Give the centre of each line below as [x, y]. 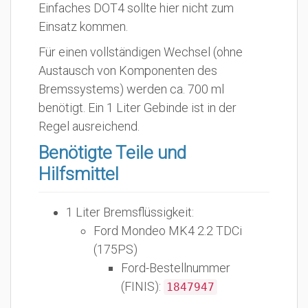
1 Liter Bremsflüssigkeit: [130, 212]
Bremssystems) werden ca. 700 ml [131, 89]
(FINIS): [142, 286]
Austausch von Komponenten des [128, 70]
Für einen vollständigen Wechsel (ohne [141, 52]
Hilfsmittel [79, 174]
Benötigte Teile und [112, 153]
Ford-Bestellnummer [176, 268]
